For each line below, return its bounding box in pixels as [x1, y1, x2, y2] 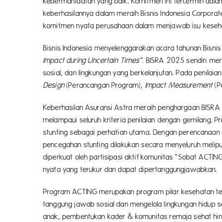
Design [43, 81, 64, 90]
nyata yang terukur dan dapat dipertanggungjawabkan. [43, 165, 218, 174]
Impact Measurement [145, 81, 213, 90]
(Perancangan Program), [64, 81, 145, 90]
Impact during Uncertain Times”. [43, 56, 144, 65]
